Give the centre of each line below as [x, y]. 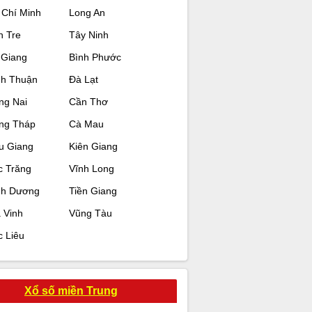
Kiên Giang [93, 146]
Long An [87, 12]
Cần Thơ [88, 101]
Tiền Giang [93, 190]
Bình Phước [95, 57]
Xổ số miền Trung [71, 290]
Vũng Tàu [90, 213]
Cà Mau [86, 124]
